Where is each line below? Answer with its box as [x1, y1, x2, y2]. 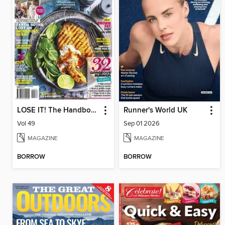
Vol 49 [17, 120, 35, 128]
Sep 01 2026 [123, 120, 160, 128]
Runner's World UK [123, 106, 187, 116]
